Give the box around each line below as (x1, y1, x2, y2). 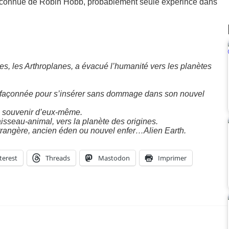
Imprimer (158, 153, 187, 163)
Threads (45, 153, 70, 163)
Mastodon (98, 153, 130, 163)
